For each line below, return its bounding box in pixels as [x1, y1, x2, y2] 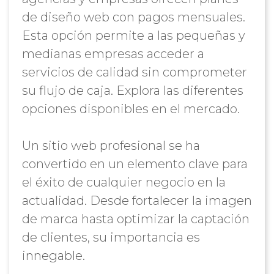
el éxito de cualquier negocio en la [21, 175, 226, 190]
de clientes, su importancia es [21, 230, 200, 245]
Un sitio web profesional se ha [21, 138, 200, 153]
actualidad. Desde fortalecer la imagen [21, 193, 252, 208]
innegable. [21, 248, 85, 263]
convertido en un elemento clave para [21, 157, 248, 171]
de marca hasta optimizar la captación [21, 212, 250, 226]
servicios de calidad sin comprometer [21, 65, 247, 80]
